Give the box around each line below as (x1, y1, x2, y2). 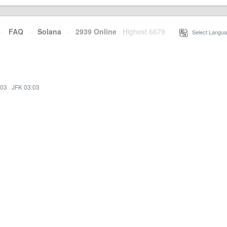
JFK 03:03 (12, 83, 40, 91)
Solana (37, 26, 61, 36)
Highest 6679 (123, 26, 165, 36)
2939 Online (69, 26, 117, 36)
